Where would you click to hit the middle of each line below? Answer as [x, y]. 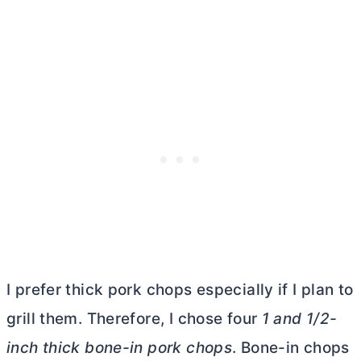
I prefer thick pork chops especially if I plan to [180, 290]
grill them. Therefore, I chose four [134, 319]
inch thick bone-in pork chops [120, 348]
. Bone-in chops [291, 348]
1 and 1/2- [299, 319]
